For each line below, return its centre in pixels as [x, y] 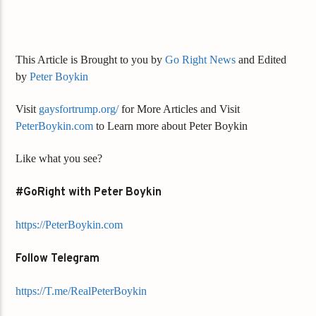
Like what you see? [59, 159]
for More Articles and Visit [180, 109]
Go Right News [201, 59]
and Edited [261, 59]
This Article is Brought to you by [91, 59]
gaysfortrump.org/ [79, 109]
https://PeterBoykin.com [69, 225]
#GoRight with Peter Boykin [89, 192]
